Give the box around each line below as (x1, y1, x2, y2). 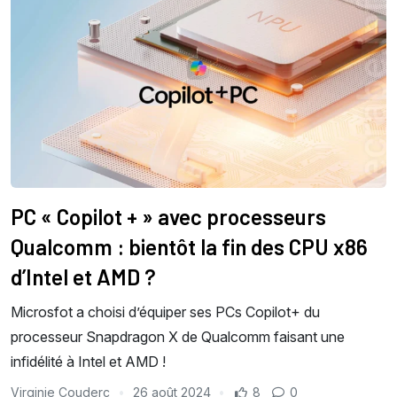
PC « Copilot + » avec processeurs (11, 204, 326, 230)
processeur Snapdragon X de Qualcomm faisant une (11, 328, 345, 346)
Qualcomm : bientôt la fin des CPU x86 (11, 234, 368, 261)
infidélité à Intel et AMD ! (11, 353, 166, 371)
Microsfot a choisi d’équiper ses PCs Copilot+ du (11, 303, 320, 322)
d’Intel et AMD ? (11, 264, 156, 291)
